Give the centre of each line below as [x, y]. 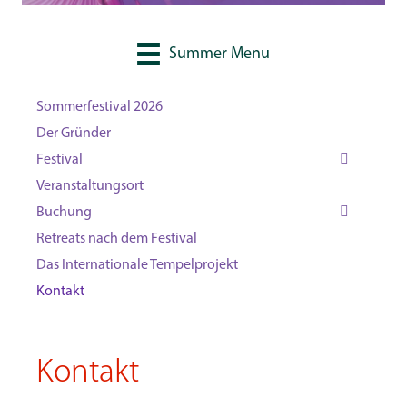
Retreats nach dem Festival [117, 239]
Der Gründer [74, 134]
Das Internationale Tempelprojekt [137, 266]
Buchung [64, 213]
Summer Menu [220, 55]
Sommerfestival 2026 [99, 108]
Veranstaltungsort [90, 187]
